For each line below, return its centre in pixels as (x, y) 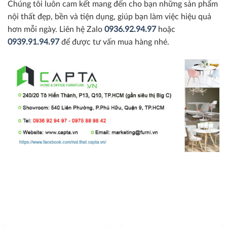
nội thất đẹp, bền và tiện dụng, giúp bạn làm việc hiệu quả (109, 17)
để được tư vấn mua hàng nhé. (114, 42)
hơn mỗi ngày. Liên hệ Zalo (56, 30)
